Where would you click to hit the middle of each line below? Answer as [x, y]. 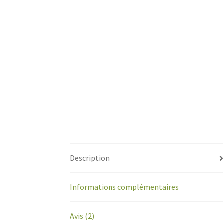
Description [90, 158]
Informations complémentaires [124, 187]
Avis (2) [82, 216]
